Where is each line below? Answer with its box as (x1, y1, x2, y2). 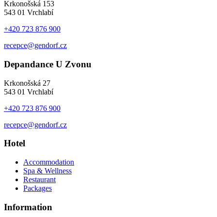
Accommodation (23, 157, 74, 166)
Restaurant (23, 175, 56, 184)
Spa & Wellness (23, 166, 72, 175)
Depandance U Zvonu (4, 59, 92, 69)
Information (4, 201, 52, 212)
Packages (23, 184, 52, 192)
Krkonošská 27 (4, 78, 50, 87)
